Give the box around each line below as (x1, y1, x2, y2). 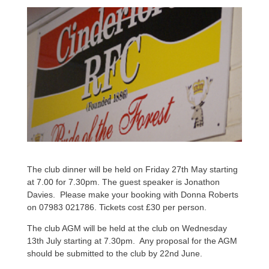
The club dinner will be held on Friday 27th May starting (26, 164, 238, 174)
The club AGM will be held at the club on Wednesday (26, 223, 227, 233)
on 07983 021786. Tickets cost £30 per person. (26, 202, 207, 212)
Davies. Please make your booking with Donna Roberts (26, 189, 238, 199)
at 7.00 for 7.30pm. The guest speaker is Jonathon (26, 177, 220, 187)
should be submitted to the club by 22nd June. (26, 248, 202, 258)
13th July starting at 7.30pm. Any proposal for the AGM (26, 235, 237, 246)
